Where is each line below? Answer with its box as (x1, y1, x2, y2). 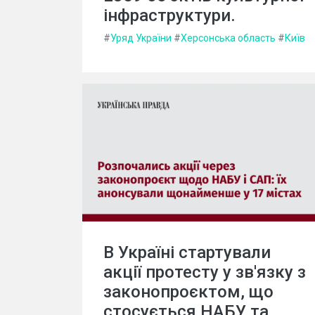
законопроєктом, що (103, 281, 274, 302)
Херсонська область (181, 32, 276, 44)
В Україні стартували (103, 242, 271, 262)
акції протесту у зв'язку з (103, 262, 306, 282)
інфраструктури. (103, 5, 236, 25)
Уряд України (110, 32, 172, 44)
